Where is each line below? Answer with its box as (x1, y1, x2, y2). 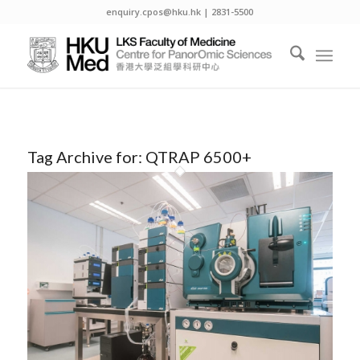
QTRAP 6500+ (145, 147, 252, 166)
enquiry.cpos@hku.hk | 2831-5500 (106, 6, 254, 18)
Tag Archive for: (27, 147, 145, 166)
